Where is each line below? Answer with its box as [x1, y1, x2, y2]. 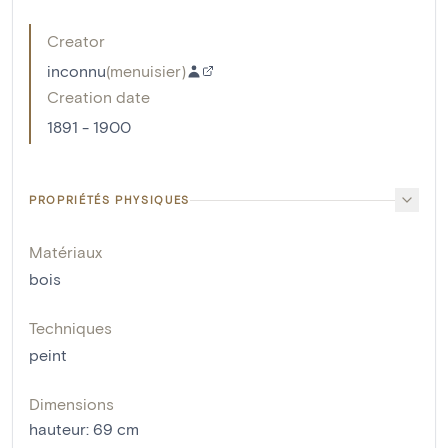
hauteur [29, 419, 86, 439]
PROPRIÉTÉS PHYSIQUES [29, 193, 190, 207]
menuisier [110, 61, 181, 81]
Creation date [47, 87, 150, 107]
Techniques [29, 318, 112, 338]
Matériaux [29, 242, 102, 262]
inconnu [47, 61, 106, 81]
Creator [47, 31, 105, 51]
